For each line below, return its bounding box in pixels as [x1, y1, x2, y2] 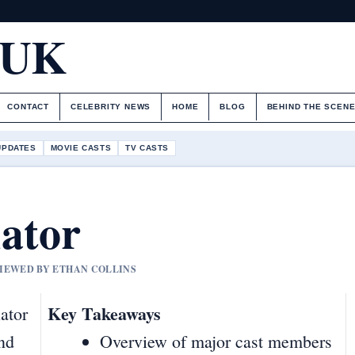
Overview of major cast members [100, 330, 332, 353]
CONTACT [7, 102, 49, 111]
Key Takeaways [48, 300, 161, 327]
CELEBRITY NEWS [70, 102, 151, 111]
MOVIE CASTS [50, 143, 112, 152]
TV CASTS [125, 143, 170, 152]
